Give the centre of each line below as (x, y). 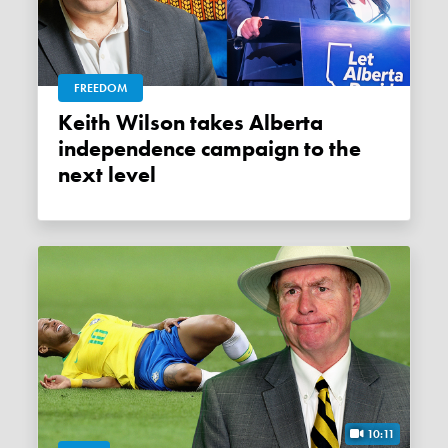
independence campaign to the (210, 148)
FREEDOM (101, 87)
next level (107, 174)
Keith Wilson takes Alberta (66, 122)
